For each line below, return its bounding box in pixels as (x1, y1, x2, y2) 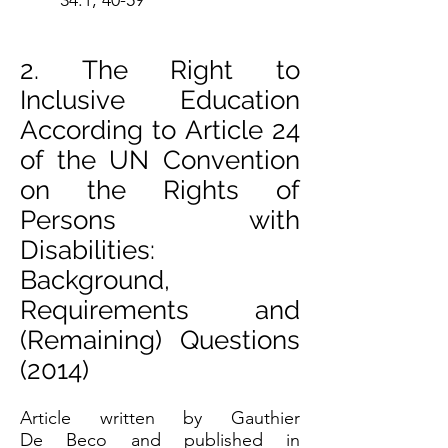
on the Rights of (20, 175, 300, 205)
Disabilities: (20, 235, 155, 265)
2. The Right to (20, 55, 300, 85)
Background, (20, 265, 170, 295)
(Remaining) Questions (20, 325, 300, 355)
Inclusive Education (20, 85, 300, 115)
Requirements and (20, 295, 300, 325)
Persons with (20, 205, 300, 235)
